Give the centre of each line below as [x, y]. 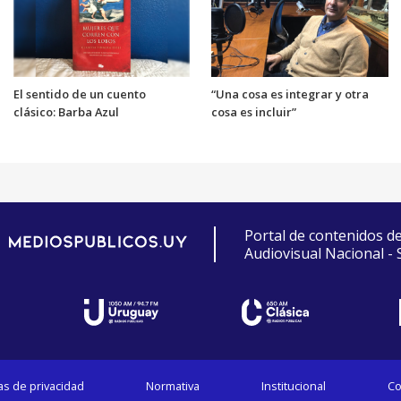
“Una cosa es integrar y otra [290, 94]
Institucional [293, 386]
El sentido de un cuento [79, 94]
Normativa [173, 386]
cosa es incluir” [254, 112]
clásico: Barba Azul [66, 112]
